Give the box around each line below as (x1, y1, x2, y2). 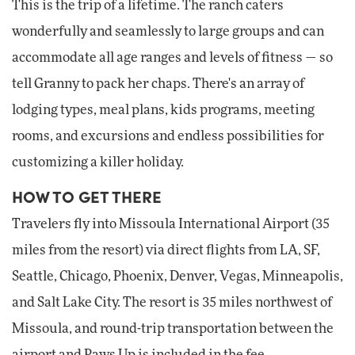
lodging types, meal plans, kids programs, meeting (12, 104, 315, 117)
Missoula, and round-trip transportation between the (12, 322, 334, 335)
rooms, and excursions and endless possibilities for (12, 130, 324, 143)
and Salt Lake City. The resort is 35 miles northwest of (12, 296, 332, 309)
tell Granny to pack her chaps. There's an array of (12, 78, 304, 91)
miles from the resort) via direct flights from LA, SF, (12, 243, 320, 257)
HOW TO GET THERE (12, 185, 162, 208)
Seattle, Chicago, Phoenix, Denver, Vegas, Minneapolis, (12, 269, 343, 283)
